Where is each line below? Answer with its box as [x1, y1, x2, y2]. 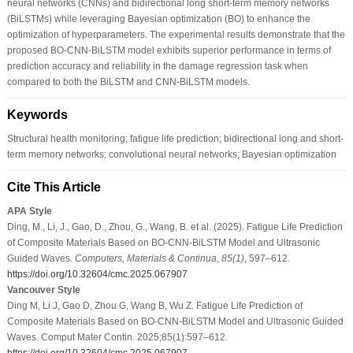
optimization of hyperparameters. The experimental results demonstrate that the [6, 28, 345, 40]
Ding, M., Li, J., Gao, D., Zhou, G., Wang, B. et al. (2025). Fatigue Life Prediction [6, 221, 343, 232]
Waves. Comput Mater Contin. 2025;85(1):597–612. [6, 331, 228, 343]
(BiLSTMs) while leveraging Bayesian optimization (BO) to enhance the [6, 13, 310, 24]
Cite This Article [6, 180, 101, 194]
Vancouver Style [6, 284, 80, 295]
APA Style [6, 205, 52, 217]
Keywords [6, 107, 68, 121]
